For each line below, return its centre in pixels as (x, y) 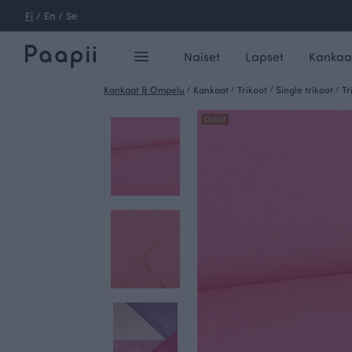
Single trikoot (304, 90)
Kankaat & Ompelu (144, 90)
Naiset (202, 56)
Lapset (264, 56)
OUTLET (215, 119)
